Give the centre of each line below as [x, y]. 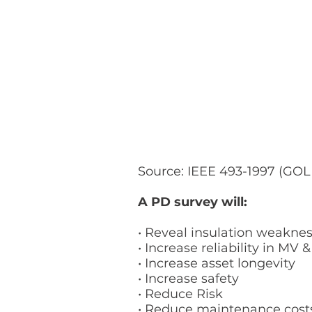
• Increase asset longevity [217, 263]
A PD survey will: [193, 202]
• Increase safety [188, 279]
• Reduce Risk [180, 294]
